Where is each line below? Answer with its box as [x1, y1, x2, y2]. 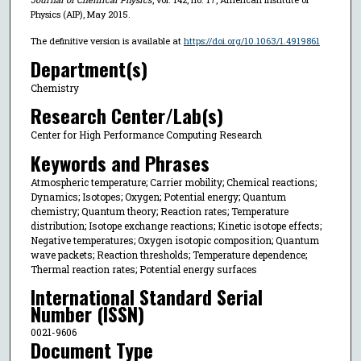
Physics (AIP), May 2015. [30, 8, 131, 21]
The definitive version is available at [30, 35, 184, 48]
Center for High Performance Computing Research [30, 128, 262, 142]
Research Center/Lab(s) [30, 101, 223, 131]
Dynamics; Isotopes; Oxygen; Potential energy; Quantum [30, 189, 286, 203]
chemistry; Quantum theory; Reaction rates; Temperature [30, 204, 288, 218]
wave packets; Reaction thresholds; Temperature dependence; [30, 247, 307, 261]
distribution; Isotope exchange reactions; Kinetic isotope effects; [30, 218, 322, 232]
